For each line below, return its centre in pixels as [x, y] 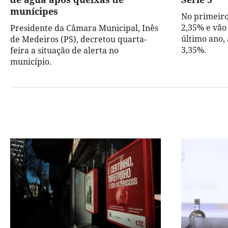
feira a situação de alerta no [64, 51]
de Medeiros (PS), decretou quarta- [78, 39]
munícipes [34, 11]
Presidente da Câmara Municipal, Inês [84, 28]
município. [31, 62]
